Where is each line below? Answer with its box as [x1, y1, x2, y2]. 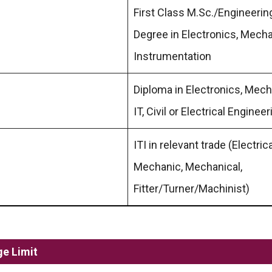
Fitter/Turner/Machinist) [134, 182, 250, 195]
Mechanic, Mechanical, [134, 160, 242, 173]
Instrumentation [134, 49, 211, 63]
